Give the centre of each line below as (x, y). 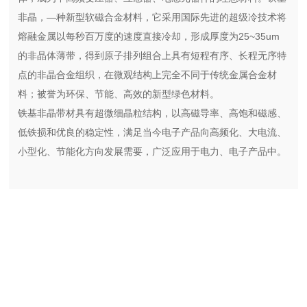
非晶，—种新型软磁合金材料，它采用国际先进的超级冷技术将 (152, 17)
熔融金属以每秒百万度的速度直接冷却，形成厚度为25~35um (149, 37)
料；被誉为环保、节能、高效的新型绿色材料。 (119, 94)
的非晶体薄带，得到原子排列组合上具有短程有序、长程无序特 (152, 56)
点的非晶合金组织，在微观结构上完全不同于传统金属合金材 (148, 75)
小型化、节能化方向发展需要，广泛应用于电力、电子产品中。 (152, 152)
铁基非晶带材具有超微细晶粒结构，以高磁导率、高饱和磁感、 (152, 113)
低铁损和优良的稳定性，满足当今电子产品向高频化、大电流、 (152, 133)
